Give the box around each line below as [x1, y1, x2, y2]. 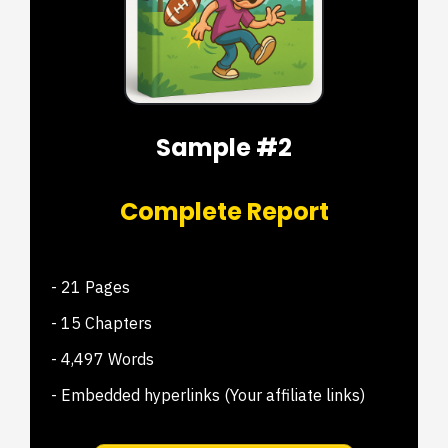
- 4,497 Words [51, 349, 155, 369]
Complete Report [119, 195, 329, 228]
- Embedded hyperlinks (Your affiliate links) [51, 385, 366, 405]
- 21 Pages [51, 277, 131, 297]
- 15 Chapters [51, 313, 153, 333]
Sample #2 [156, 131, 292, 164]
